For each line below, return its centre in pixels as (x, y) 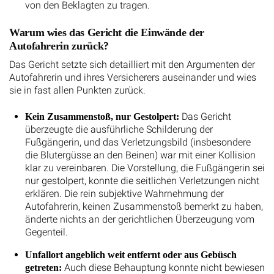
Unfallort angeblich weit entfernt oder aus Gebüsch (131, 254)
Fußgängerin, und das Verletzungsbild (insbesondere (138, 142)
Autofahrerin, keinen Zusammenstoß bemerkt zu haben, (144, 206)
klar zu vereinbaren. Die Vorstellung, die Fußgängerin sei (145, 168)
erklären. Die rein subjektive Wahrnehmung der (124, 193)
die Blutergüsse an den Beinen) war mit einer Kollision (140, 155)
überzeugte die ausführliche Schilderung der (119, 129)
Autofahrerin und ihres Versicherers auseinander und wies (133, 77)
